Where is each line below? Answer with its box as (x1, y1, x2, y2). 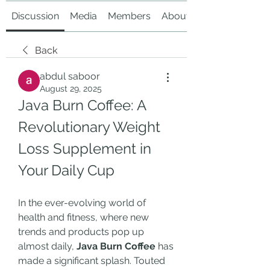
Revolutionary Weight (18, 118, 160, 136)
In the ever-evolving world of (18, 197, 146, 209)
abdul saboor (40, 71, 100, 82)
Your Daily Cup (18, 162, 115, 179)
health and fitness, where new (18, 212, 149, 223)
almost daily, (18, 240, 77, 252)
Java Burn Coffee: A (18, 96, 146, 114)
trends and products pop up (18, 226, 144, 237)
